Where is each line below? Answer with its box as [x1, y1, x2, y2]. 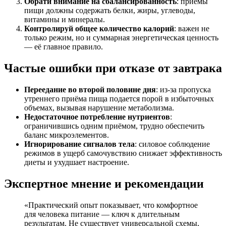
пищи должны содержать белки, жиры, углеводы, [24, 6, 195, 15]
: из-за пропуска [156, 85, 211, 94]
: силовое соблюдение [135, 140, 210, 149]
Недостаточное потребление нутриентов [24, 112, 170, 122]
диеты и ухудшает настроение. [24, 158, 129, 167]
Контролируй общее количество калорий [24, 24, 174, 33]
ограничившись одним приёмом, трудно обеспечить [24, 122, 204, 131]
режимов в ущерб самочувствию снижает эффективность [24, 149, 222, 158]
